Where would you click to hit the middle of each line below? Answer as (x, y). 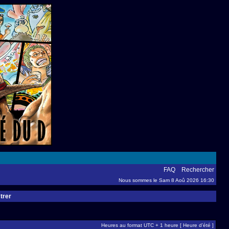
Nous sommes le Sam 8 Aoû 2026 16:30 (166, 180)
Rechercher (198, 170)
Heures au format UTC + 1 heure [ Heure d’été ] (157, 225)
